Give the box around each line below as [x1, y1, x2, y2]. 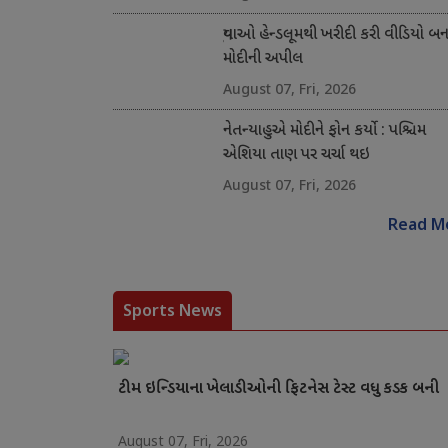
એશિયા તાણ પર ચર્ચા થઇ [222, 145, 370, 167]
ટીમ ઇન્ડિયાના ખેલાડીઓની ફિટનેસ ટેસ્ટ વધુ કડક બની [117, 379, 439, 401]
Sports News [122, 299, 222, 322]
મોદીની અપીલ [222, 49, 303, 71]
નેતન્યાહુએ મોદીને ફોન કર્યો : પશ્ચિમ [222, 121, 426, 143]
